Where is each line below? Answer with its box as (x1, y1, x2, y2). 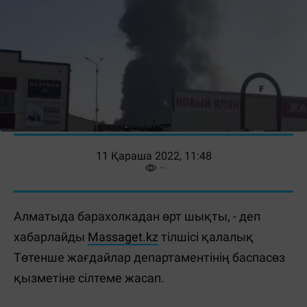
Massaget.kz (88, 230, 158, 245)
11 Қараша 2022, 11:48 (95, 149, 212, 163)
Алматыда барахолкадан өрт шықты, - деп (14, 209, 260, 224)
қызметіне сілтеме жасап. (14, 271, 164, 286)
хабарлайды (14, 230, 88, 245)
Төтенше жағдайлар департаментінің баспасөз (14, 250, 285, 265)
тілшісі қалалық (158, 230, 254, 245)
